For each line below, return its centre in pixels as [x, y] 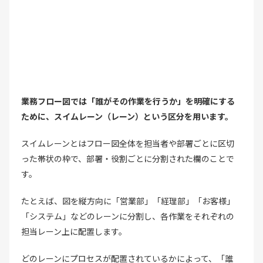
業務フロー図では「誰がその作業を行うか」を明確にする [128, 101]
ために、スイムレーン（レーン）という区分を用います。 [127, 116]
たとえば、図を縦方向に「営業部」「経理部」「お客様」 [128, 200]
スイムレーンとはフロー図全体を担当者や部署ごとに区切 [128, 143]
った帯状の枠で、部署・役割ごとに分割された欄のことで [128, 158]
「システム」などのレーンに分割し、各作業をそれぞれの [128, 216]
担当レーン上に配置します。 [74, 231]
